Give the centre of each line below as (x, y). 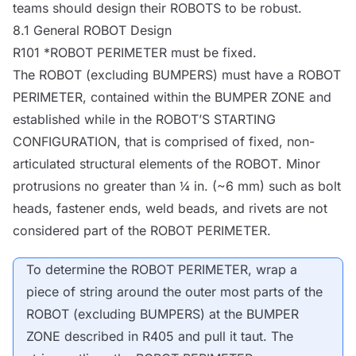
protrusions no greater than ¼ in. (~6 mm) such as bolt (177, 186)
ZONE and (299, 97)
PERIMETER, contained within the (114, 97)
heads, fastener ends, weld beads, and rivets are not (170, 208)
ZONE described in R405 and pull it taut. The (160, 336)
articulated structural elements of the (124, 164)
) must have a (255, 75)
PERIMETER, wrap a (236, 269)
